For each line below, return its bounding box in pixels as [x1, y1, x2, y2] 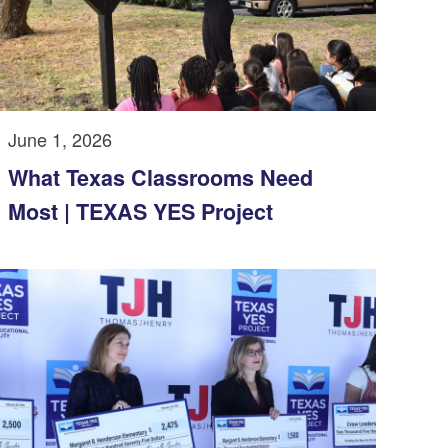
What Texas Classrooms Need [8, 162, 313, 194]
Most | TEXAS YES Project [8, 196, 273, 228]
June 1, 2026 [8, 126, 112, 153]
